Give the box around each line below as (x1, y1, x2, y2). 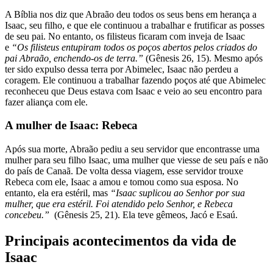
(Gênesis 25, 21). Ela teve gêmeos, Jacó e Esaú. (52, 210, 240, 221)
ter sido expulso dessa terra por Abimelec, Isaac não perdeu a (5, 63, 238, 74)
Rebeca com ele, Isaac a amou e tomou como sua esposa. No (5, 177, 238, 188)
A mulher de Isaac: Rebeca (5, 119, 141, 132)
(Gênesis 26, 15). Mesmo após (146, 52, 263, 63)
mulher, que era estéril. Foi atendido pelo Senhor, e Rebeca (5, 199, 233, 210)
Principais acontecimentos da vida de (5, 233, 236, 249)
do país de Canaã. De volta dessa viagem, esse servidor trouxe (5, 166, 243, 177)
